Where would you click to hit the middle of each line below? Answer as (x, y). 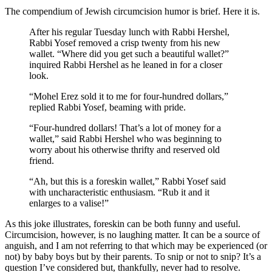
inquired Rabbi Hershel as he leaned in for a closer (126, 64)
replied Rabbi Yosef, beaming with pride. (107, 107)
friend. (42, 160)
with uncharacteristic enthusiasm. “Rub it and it (119, 192)
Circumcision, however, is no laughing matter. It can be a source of (132, 234)
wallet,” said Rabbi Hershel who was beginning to (125, 138)
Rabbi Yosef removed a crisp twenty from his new (125, 42)
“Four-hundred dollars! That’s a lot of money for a (125, 127)
